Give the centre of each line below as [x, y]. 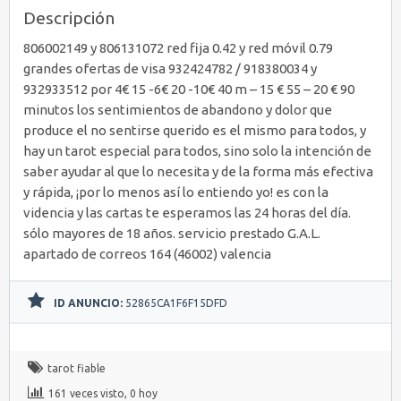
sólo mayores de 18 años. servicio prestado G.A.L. [172, 233]
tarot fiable [77, 368]
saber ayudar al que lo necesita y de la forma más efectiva [198, 171]
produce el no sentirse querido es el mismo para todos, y [195, 130]
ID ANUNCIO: [88, 303]
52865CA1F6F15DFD [175, 303]
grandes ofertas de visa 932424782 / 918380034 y [170, 68]
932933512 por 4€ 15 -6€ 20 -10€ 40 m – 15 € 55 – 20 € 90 [189, 89]
